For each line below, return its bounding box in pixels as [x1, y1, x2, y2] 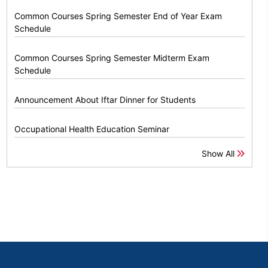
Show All [201, 148, 237, 159]
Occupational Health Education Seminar [14, 124, 170, 135]
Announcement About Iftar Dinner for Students [14, 95, 196, 105]
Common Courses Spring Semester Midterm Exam [14, 53, 210, 63]
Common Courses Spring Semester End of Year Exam [14, 11, 223, 22]
